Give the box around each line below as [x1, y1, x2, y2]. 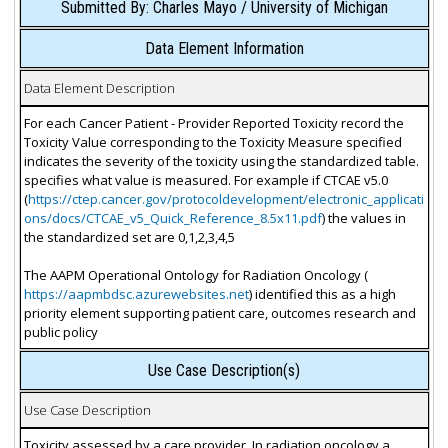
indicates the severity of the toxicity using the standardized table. [23, 151, 419, 170]
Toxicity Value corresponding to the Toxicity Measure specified [23, 132, 402, 151]
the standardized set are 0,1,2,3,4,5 [23, 227, 235, 246]
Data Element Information [144, 39, 304, 59]
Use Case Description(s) [148, 361, 300, 381]
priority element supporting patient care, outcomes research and [23, 303, 416, 322]
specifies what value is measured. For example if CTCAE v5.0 [23, 170, 388, 189]
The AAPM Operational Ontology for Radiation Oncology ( [23, 265, 368, 284]
